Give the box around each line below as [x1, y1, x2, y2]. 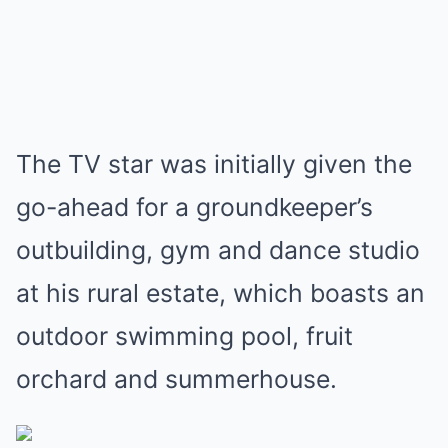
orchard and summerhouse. [16, 364, 337, 394]
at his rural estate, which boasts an [16, 278, 425, 308]
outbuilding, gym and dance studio [16, 235, 420, 265]
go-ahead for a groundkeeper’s [16, 192, 373, 222]
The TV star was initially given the [16, 149, 412, 179]
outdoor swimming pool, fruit [16, 321, 353, 351]
